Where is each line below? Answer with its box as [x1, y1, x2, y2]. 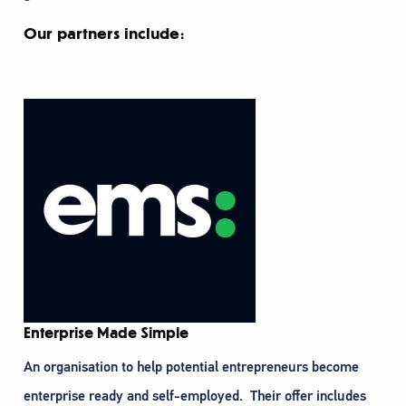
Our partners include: [24, 25, 184, 43]
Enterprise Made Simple [24, 325, 188, 343]
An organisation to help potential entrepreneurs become [24, 358, 359, 377]
